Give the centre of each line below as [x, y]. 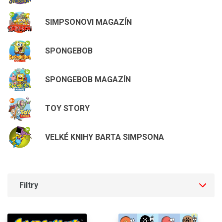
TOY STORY [67, 108]
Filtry [29, 185]
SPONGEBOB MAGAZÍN [88, 79]
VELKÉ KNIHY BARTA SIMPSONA [105, 137]
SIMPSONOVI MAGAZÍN [88, 22]
